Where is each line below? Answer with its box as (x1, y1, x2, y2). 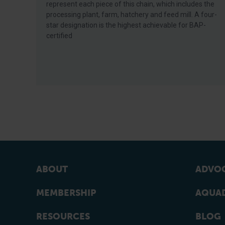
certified (46, 32, 72, 40)
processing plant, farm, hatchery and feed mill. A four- (46, 11, 217, 19)
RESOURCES (36, 211, 90, 222)
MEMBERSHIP (36, 187, 96, 198)
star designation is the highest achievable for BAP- (46, 21, 206, 29)
